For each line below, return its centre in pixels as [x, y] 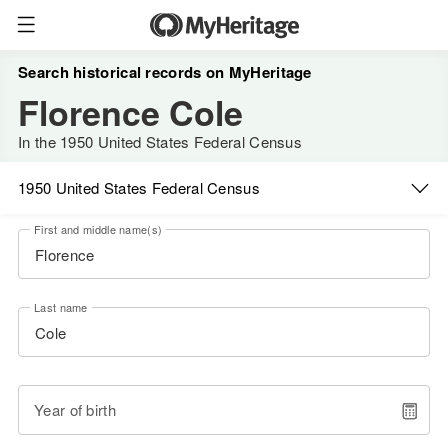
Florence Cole [130, 112]
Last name [61, 307]
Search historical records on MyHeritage [165, 72]
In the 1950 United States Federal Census [160, 141]
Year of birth [75, 409]
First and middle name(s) [98, 229]
